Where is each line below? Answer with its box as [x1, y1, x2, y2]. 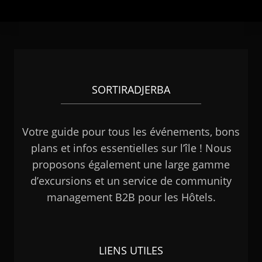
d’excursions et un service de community [30, 174, 232, 188]
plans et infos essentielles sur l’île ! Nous [30, 141, 232, 155]
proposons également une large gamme [32, 157, 230, 171]
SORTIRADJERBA [92, 82, 170, 96]
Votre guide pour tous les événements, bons [22, 125, 240, 139]
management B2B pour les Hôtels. [46, 190, 216, 204]
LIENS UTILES [99, 243, 163, 257]
